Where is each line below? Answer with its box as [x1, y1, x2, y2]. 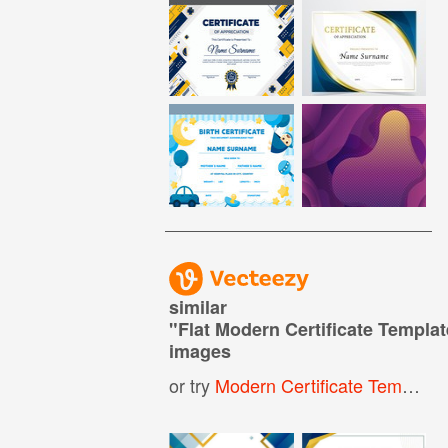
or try [169, 371, 216, 398]
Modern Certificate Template [215, 371, 403, 398]
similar [169, 293, 228, 320]
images [169, 337, 232, 364]
